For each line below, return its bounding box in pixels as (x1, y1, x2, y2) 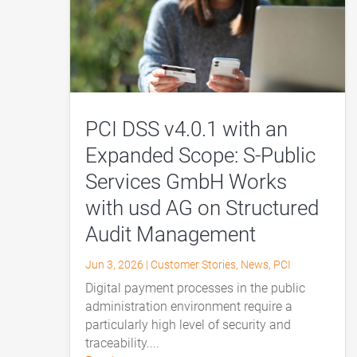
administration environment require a (85, 298, 293, 314)
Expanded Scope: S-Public (85, 143, 316, 167)
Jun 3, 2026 (85, 257, 144, 271)
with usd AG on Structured (85, 195, 320, 220)
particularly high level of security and (85, 316, 292, 332)
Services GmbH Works (85, 169, 288, 194)
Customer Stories (151, 257, 237, 271)
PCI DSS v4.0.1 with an (85, 116, 288, 141)
